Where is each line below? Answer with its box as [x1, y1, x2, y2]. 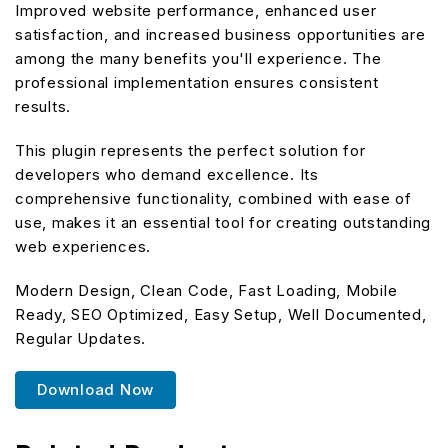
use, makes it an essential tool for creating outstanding [15, 212, 431, 232]
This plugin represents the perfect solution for [15, 140, 366, 160]
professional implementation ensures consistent [15, 72, 379, 92]
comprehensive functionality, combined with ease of [15, 188, 412, 208]
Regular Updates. [15, 328, 146, 348]
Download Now [37, 379, 154, 399]
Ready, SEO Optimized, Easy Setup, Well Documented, [15, 304, 427, 324]
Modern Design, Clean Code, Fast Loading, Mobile [15, 280, 398, 300]
